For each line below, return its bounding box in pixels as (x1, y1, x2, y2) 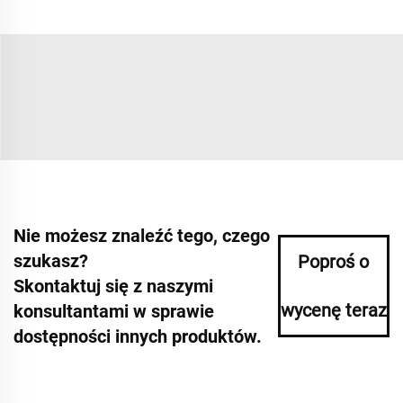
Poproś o (298, 251, 370, 273)
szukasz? (13, 250, 88, 273)
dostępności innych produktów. (13, 326, 262, 348)
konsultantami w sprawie (13, 300, 214, 323)
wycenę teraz (280, 300, 387, 322)
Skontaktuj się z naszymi (13, 275, 213, 298)
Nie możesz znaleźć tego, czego (13, 225, 270, 247)
